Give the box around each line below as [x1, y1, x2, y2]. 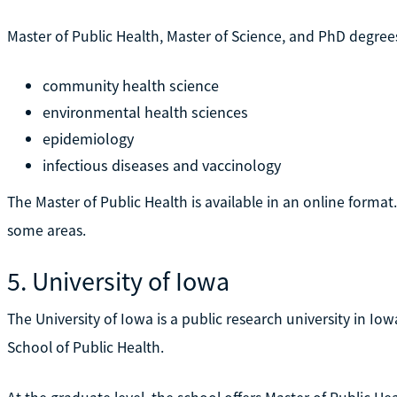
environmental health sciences [42, 101, 248, 122]
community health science [42, 74, 219, 96]
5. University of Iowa [6, 263, 230, 298]
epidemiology [42, 128, 134, 149]
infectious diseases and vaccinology [42, 154, 281, 175]
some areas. [6, 220, 86, 240]
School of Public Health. [6, 337, 164, 357]
